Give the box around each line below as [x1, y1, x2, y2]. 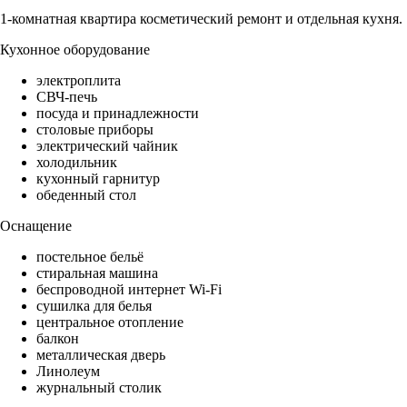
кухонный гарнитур [36, 171, 160, 187]
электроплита [36, 73, 121, 89]
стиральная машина [36, 265, 158, 282]
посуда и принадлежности [36, 105, 199, 122]
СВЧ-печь [36, 89, 97, 105]
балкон [36, 331, 79, 347]
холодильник [36, 154, 117, 171]
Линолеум [36, 363, 100, 380]
